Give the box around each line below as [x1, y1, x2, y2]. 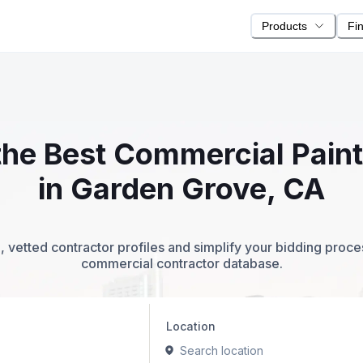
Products [262, 19, 307, 32]
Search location [179, 343, 263, 357]
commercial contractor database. [80, 255, 283, 272]
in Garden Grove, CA [38, 171, 325, 207]
